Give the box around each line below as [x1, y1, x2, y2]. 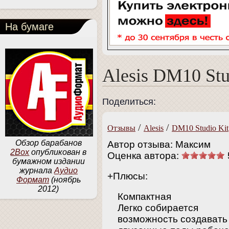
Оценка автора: [107, 150, 181, 161]
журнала [19, 166, 54, 175]
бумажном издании [12, 157, 85, 166]
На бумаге [5, 21, 54, 32]
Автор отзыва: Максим [107, 139, 211, 150]
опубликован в [29, 148, 87, 156]
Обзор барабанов [15, 139, 82, 147]
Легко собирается [118, 202, 198, 213]
